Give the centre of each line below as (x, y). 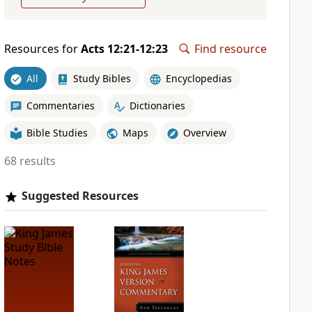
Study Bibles (102, 78)
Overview (204, 132)
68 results (30, 161)
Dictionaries (157, 105)
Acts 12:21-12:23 (124, 49)
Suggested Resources (80, 196)
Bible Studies (57, 132)
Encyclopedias (198, 78)
